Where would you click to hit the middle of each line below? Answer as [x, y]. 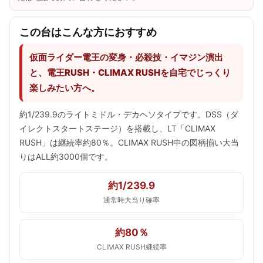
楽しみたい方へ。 [65, 87]
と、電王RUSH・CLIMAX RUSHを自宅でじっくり [130, 72]
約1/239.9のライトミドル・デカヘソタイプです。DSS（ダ [129, 114]
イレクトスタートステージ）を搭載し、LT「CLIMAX [117, 128]
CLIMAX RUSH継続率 [131, 247]
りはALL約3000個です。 [66, 156]
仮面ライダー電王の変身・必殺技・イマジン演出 [126, 57]
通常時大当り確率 [131, 200]
